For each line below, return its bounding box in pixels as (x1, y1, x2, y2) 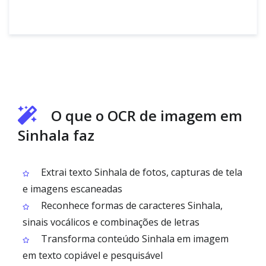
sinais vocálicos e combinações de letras (23, 216, 199, 229)
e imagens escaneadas (23, 182, 122, 195)
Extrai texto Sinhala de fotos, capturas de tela (39, 166, 242, 179)
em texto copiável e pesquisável (23, 249, 163, 262)
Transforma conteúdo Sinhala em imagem (39, 232, 229, 245)
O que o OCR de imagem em (51, 106, 242, 125)
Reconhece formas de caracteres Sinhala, (39, 199, 223, 212)
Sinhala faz (18, 125, 94, 145)
